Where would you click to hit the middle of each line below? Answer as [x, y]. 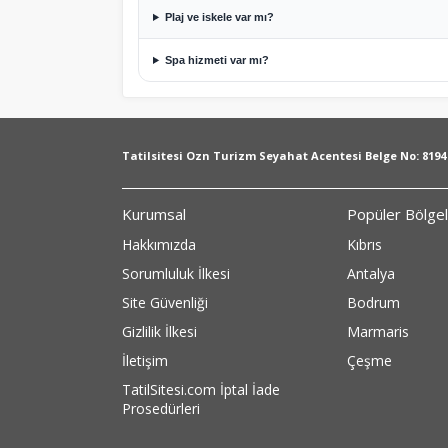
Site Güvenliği [165, 302]
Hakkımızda [159, 244]
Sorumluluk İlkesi [176, 273]
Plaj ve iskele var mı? [219, 17]
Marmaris [378, 331]
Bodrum [373, 302]
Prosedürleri [161, 408]
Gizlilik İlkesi [159, 331]
